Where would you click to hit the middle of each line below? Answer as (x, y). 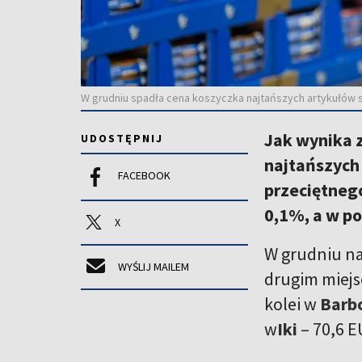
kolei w (292, 303)
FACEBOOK (144, 175)
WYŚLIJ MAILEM (154, 266)
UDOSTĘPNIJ (122, 138)
